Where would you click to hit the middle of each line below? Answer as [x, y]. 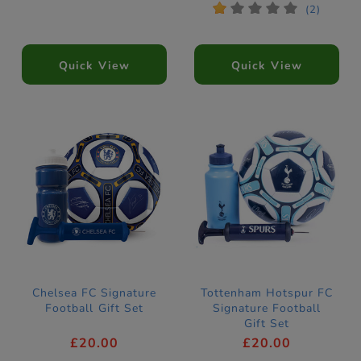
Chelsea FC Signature [94, 293]
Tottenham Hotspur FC [267, 293]
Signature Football [267, 309]
